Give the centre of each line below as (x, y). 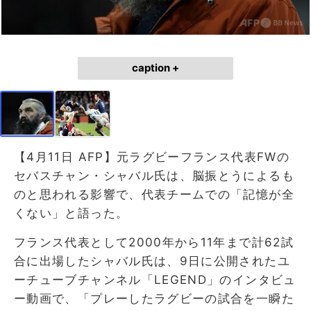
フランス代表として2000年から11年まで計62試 (154, 242)
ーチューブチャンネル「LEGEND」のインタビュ (155, 279)
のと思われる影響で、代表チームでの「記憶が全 (154, 194)
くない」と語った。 (72, 213)
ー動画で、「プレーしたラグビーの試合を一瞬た (154, 298)
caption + (155, 68)
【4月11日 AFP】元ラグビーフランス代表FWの (152, 157)
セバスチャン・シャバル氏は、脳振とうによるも (154, 175)
